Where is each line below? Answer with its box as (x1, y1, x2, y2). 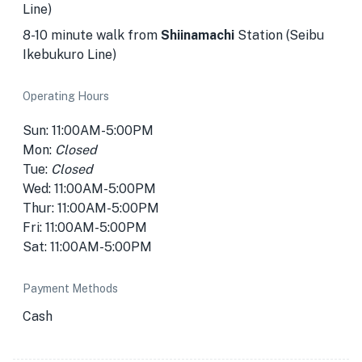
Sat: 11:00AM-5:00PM (23, 239, 152, 255)
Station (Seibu (234, 27, 324, 43)
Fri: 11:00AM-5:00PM (23, 220, 147, 235)
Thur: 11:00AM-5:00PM (23, 200, 159, 216)
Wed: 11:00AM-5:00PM (23, 181, 156, 196)
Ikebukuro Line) (23, 47, 116, 62)
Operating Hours (23, 90, 109, 103)
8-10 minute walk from (23, 27, 161, 43)
